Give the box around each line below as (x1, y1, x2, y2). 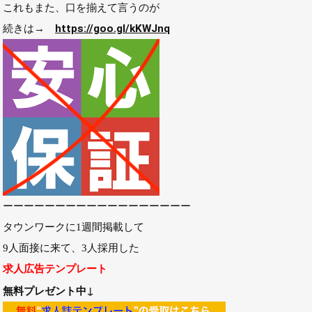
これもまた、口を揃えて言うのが (3, 1, 159, 13)
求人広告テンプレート (3, 263, 107, 274)
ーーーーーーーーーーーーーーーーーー (3, 200, 191, 212)
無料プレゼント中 (3, 285, 86, 297)
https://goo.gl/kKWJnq (55, 22, 170, 35)
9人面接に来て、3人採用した (3, 242, 139, 253)
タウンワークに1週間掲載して (3, 221, 144, 233)
